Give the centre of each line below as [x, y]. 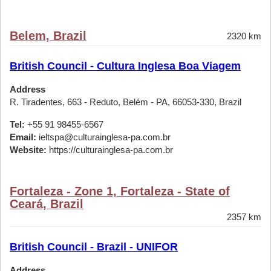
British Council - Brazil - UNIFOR [94, 247]
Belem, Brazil [48, 36]
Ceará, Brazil [47, 204]
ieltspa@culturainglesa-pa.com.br [103, 137]
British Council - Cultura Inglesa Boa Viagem [125, 66]
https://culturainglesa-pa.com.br [110, 150]
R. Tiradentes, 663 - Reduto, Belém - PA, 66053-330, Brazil [126, 102]
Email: [23, 137]
